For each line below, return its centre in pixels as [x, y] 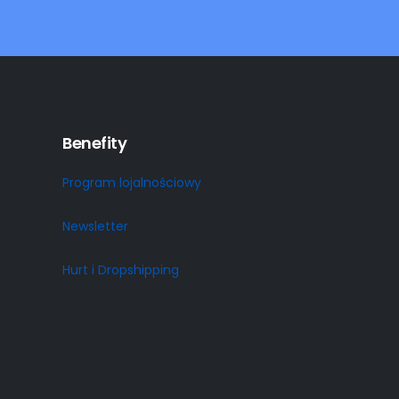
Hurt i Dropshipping [121, 269]
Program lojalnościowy [132, 182]
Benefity [95, 142]
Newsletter [96, 226]
